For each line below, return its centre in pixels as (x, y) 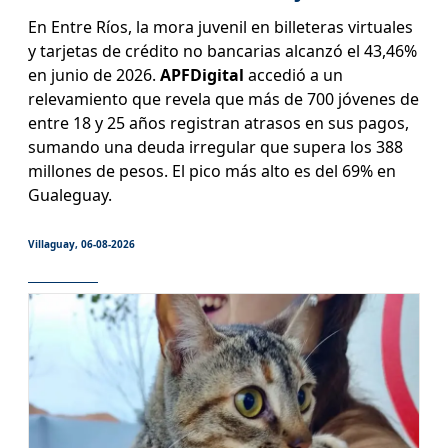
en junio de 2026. (93, 74)
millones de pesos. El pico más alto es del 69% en (211, 170)
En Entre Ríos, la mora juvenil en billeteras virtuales (220, 26)
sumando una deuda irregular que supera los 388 (215, 146)
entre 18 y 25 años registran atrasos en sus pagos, (218, 122)
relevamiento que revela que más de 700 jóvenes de (223, 98)
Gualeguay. (69, 194)
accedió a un (293, 74)
